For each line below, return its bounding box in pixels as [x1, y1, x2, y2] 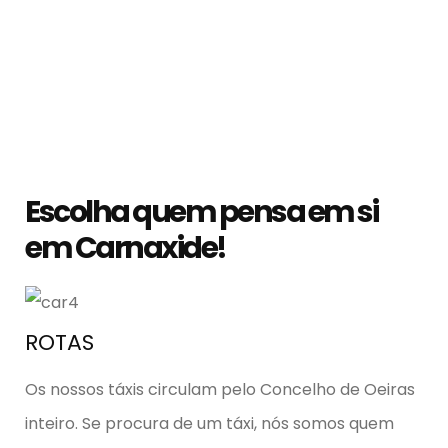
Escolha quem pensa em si [25, 191, 377, 234]
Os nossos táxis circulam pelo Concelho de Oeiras [25, 378, 415, 402]
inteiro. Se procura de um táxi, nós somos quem [25, 412, 394, 436]
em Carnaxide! [25, 227, 226, 270]
